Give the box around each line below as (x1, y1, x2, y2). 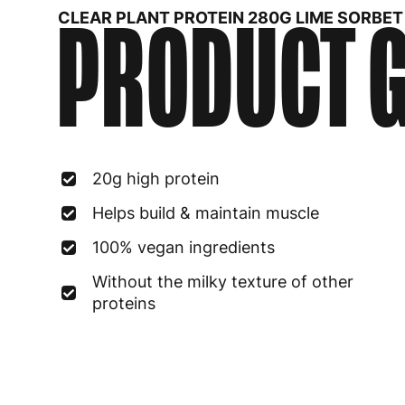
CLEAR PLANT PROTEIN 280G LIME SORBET (58, 8, 403, 27)
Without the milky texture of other (92, 272, 353, 291)
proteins (92, 294, 155, 313)
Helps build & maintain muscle (92, 203, 319, 222)
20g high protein (92, 169, 220, 188)
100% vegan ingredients (92, 238, 275, 257)
